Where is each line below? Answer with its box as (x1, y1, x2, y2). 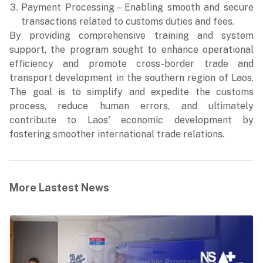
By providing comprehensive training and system (9, 30, 254, 41)
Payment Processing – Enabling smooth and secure (21, 2, 254, 13)
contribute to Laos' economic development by (9, 114, 254, 126)
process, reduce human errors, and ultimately (9, 100, 254, 112)
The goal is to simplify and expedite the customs (9, 86, 254, 97)
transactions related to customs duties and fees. (21, 16, 234, 27)
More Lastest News (9, 181, 109, 194)
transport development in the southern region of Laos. (9, 72, 254, 83)
